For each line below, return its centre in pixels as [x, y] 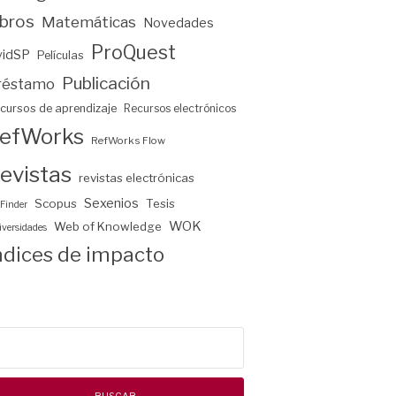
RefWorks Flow [128, 140]
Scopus [56, 203]
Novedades [179, 23]
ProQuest [133, 52]
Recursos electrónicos [180, 108]
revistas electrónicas [137, 177]
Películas [61, 55]
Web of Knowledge [108, 226]
